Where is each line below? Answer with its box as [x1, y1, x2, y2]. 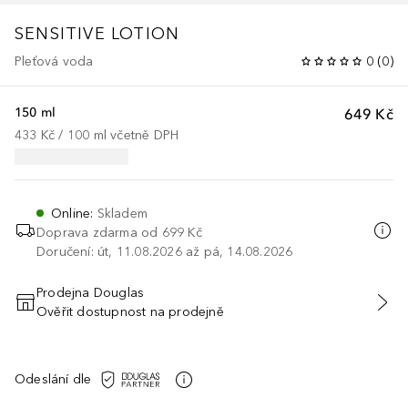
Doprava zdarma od [36, 224, 158, 240]
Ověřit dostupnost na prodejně [36, 303, 224, 320]
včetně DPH [110, 127, 179, 143]
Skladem [97, 205, 148, 221]
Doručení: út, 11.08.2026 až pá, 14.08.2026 [36, 243, 293, 260]
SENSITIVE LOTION [15, 23, 180, 44]
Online [51, 205, 91, 221]
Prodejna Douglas [36, 284, 145, 301]
